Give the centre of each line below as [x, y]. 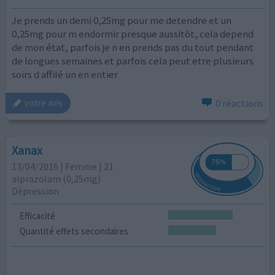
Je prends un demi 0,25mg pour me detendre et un [122, 21]
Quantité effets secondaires [74, 231]
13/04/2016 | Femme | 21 [63, 167]
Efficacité [37, 215]
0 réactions [239, 103]
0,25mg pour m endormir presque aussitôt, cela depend [133, 34]
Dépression [36, 191]
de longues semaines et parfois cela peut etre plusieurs [133, 61]
